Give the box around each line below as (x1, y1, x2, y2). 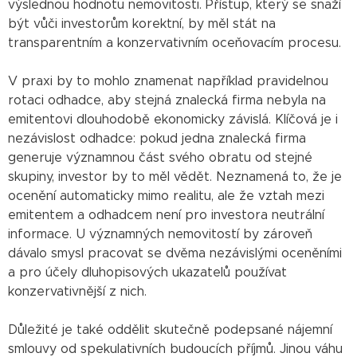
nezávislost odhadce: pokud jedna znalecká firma (8, 131, 306, 145)
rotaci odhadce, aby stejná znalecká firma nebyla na (8, 93, 326, 107)
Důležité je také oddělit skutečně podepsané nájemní (8, 323, 332, 336)
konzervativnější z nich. (8, 284, 147, 298)
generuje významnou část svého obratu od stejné (8, 151, 312, 164)
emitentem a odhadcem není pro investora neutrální (8, 208, 324, 222)
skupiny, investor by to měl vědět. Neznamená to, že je (8, 170, 342, 183)
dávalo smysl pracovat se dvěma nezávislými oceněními (8, 246, 342, 260)
